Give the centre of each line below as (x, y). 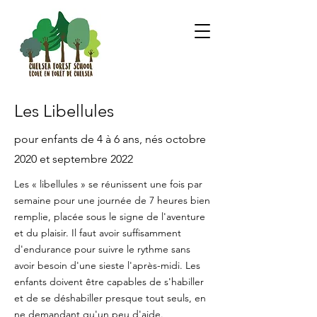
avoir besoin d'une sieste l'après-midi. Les (107, 265)
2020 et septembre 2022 (74, 159)
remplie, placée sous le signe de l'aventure (110, 217)
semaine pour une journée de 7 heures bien (112, 200)
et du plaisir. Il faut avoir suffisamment (98, 233)
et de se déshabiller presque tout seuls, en (110, 298)
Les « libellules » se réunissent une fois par (108, 184)
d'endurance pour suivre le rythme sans (102, 249)
